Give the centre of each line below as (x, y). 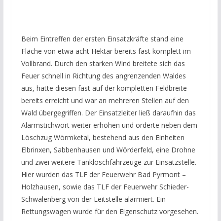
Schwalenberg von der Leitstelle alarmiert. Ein (93, 199)
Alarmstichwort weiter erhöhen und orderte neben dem (109, 125)
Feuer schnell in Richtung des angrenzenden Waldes (103, 76)
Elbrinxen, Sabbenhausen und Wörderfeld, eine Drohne (108, 150)
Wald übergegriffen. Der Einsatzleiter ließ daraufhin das (108, 113)
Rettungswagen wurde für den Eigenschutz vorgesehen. (110, 212)
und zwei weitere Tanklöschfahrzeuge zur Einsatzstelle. (109, 162)
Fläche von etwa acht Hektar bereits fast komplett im (106, 51)
